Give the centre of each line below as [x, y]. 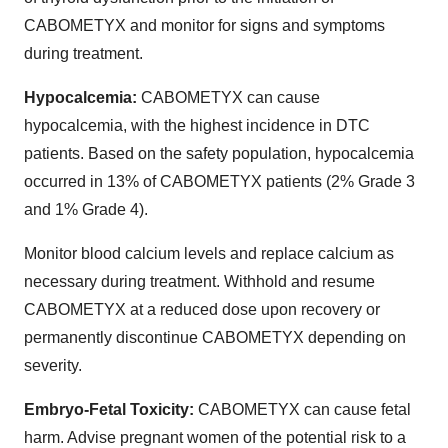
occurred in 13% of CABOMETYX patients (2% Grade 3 [219, 181]
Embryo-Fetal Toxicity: [111, 409]
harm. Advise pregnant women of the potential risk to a [215, 437]
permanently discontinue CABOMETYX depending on [215, 337]
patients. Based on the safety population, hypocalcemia [219, 153]
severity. [53, 365]
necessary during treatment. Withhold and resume [199, 281]
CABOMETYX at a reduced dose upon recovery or [202, 309]
